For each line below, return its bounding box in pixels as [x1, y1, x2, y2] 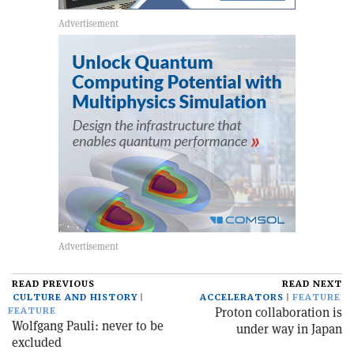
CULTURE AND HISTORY [13, 292, 137, 304]
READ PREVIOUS [12, 278, 95, 291]
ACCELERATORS [200, 292, 284, 304]
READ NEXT [282, 278, 342, 291]
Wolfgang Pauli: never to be [12, 318, 164, 335]
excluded [12, 334, 62, 352]
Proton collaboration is [215, 304, 342, 322]
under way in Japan [236, 321, 342, 338]
